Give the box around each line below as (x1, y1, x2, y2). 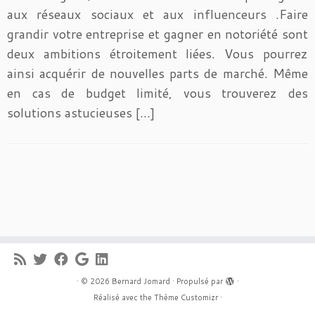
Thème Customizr (153, 292, 218, 303)
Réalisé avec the (93, 292, 154, 303)
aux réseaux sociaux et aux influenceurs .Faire (7, 5, 308, 23)
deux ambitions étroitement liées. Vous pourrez (7, 44, 308, 63)
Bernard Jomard (111, 276, 170, 287)
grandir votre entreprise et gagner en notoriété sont (7, 25, 308, 43)
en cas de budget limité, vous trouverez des (7, 84, 308, 102)
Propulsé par (176, 276, 223, 287)
